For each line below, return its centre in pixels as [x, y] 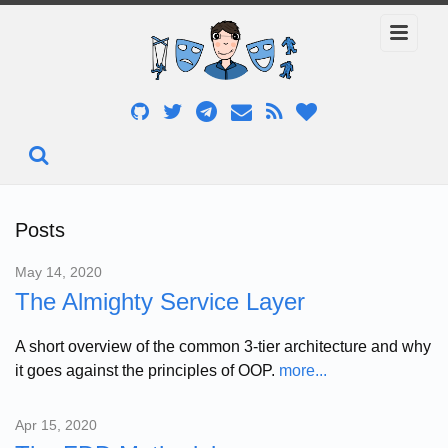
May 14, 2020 [58, 271]
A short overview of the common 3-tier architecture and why [223, 346]
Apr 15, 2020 [56, 424]
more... [303, 370]
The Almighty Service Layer [160, 301]
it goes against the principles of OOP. [147, 370]
